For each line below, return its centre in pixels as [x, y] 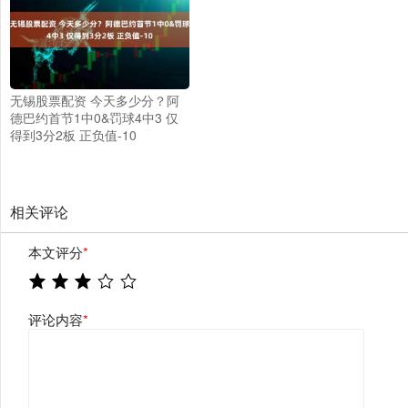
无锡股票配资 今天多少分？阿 [95, 101]
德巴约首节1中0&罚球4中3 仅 [94, 118]
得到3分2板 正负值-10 [73, 135]
